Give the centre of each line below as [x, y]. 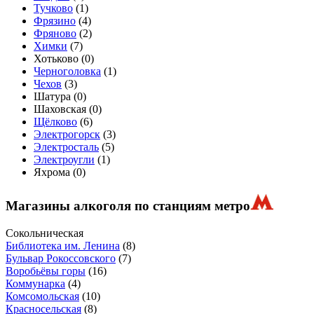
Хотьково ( [59, 59]
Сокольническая [45, 233]
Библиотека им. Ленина [63, 245]
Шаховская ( [63, 109]
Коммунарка [35, 283]
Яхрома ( [55, 172]
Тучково [53, 8]
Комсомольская [42, 296]
